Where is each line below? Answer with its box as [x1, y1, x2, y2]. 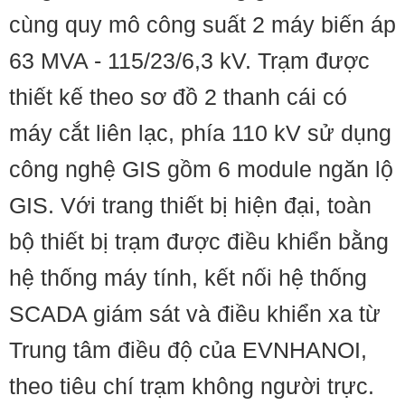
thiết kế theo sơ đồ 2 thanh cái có [9, 84, 347, 109]
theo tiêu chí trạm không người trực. [9, 373, 374, 399]
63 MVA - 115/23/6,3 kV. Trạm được [9, 48, 370, 73]
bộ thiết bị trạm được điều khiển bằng [9, 229, 389, 254]
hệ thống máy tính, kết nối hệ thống [9, 265, 367, 290]
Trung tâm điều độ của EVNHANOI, [9, 337, 367, 363]
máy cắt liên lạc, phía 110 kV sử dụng [9, 120, 391, 146]
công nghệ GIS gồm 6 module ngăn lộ [9, 156, 393, 182]
